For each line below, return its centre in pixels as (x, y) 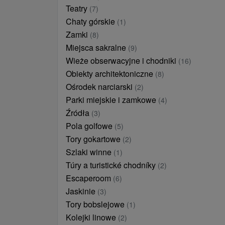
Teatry (78, 8)
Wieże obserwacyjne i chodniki (122, 61)
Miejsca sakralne (97, 47)
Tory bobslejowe (96, 204)
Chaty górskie (91, 21)
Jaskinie (82, 191)
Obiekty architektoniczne (110, 74)
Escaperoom (89, 178)
